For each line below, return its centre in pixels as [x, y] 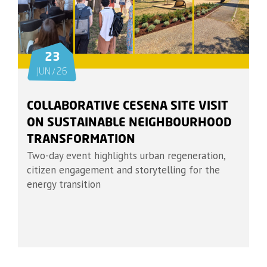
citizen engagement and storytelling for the [123, 170]
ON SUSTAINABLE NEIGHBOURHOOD [129, 123]
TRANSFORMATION [81, 140]
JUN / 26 [52, 72]
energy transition [64, 184]
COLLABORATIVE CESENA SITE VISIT [128, 107]
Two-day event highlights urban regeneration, [126, 156]
